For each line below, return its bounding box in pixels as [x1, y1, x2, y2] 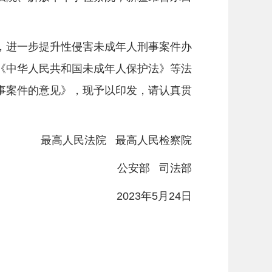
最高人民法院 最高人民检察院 [19, 134, 192, 146]
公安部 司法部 [95, 162, 192, 174]
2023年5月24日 [95, 190, 192, 202]
